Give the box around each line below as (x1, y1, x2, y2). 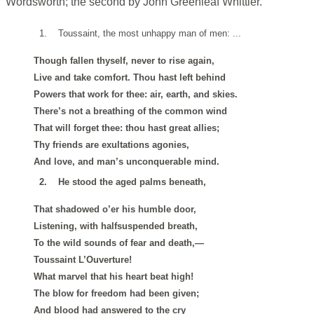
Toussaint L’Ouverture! (34, 254, 132, 266)
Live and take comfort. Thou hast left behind (34, 72, 226, 83)
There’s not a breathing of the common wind (34, 106, 227, 117)
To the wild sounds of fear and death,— (34, 238, 204, 249)
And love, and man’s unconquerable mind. (34, 156, 219, 168)
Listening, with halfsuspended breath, (34, 221, 198, 232)
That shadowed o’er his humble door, (34, 204, 196, 215)
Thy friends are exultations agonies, (34, 139, 189, 151)
